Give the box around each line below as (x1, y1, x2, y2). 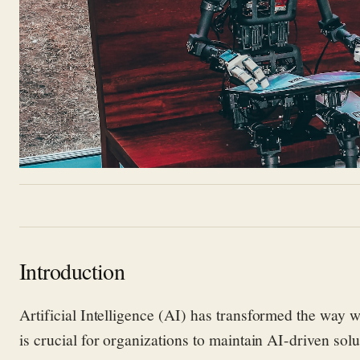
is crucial (19, 328, 81, 350)
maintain (208, 328, 264, 350)
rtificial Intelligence (30, 303, 155, 325)
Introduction (19, 255, 125, 286)
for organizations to (80, 328, 209, 350)
